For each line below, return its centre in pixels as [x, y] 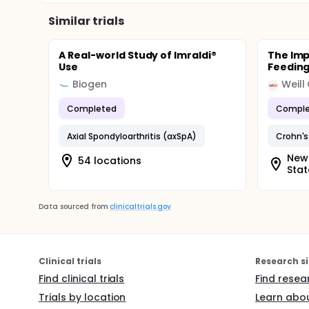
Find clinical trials [82, 279]
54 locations [110, 160]
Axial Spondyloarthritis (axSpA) [132, 136]
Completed [92, 108]
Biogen [90, 84]
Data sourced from [73, 207]
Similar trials [86, 21]
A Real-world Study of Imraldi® [138, 55]
